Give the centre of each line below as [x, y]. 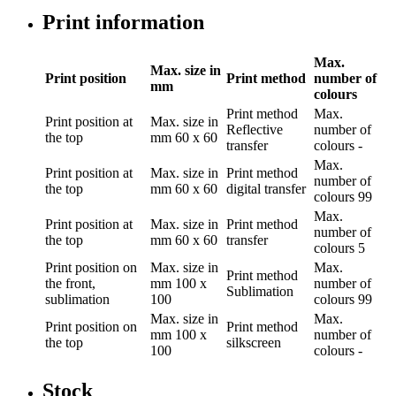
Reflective [255, 129]
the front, [70, 283]
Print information [123, 22]
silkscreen [254, 342]
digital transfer [266, 188]
